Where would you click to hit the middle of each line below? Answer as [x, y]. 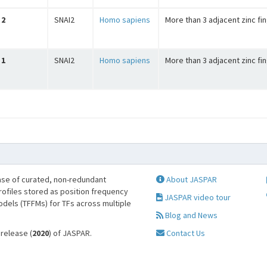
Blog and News [190, 215]
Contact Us [184, 233]
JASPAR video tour [196, 197]
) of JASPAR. [70, 233]
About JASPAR [190, 179]
